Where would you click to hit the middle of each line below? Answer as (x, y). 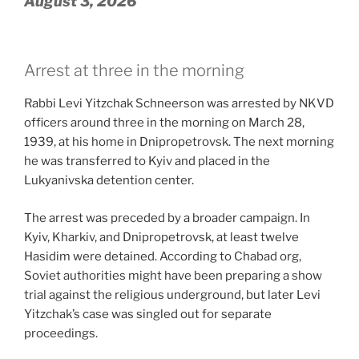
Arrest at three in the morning (134, 71)
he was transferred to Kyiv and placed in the (147, 161)
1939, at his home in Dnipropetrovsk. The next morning (179, 142)
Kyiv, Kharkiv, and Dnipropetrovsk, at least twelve (161, 237)
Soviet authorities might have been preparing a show (173, 275)
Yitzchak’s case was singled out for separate (148, 314)
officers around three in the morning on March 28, (164, 123)
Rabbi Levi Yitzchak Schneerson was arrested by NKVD (179, 104)
